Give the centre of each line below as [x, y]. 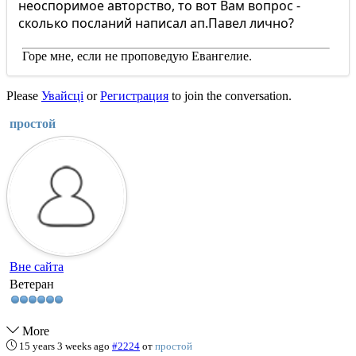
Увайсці [62, 96]
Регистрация [134, 96]
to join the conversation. [230, 96]
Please [24, 96]
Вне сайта [37, 267]
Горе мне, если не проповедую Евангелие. [137, 56]
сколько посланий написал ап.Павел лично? [156, 23]
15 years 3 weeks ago [64, 346]
